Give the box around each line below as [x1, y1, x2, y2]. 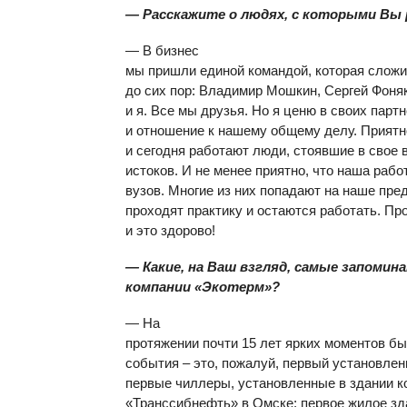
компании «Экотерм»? [125, 279, 280, 294]
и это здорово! [125, 223, 215, 238]
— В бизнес [125, 43, 199, 58]
